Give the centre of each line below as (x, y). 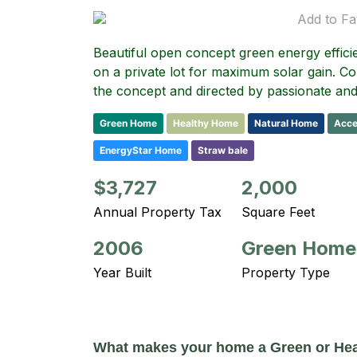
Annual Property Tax (157, 212)
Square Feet (278, 212)
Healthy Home (206, 123)
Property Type (286, 273)
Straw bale (223, 150)
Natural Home (286, 123)
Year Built (122, 273)
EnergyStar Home (141, 150)
